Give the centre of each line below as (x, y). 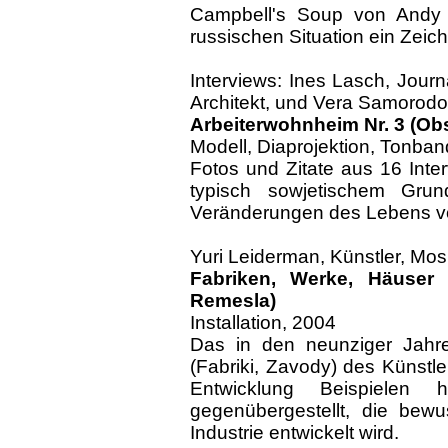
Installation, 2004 (263, 322)
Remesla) (233, 300)
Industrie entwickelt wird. (294, 432)
